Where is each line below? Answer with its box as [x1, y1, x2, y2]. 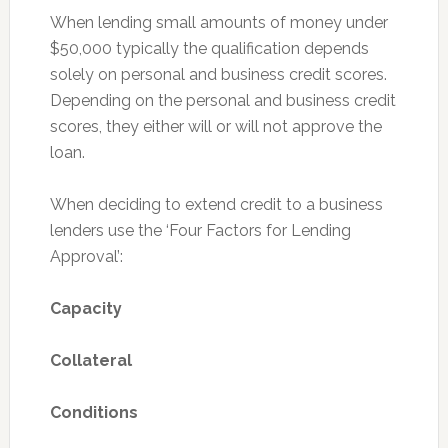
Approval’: [49, 247, 123, 266]
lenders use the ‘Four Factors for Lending [49, 221, 351, 240]
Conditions [49, 403, 138, 422]
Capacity [49, 299, 122, 318]
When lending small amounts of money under [49, 13, 388, 32]
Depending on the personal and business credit [49, 91, 396, 110]
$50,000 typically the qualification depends [49, 39, 369, 58]
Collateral [49, 351, 132, 370]
